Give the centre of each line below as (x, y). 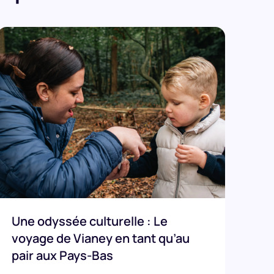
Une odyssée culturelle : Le (89, 221)
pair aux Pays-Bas (62, 256)
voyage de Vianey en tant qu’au (100, 239)
